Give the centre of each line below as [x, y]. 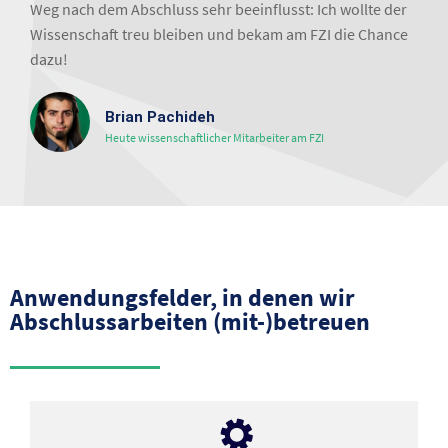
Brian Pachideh [160, 117]
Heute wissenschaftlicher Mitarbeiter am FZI [214, 137]
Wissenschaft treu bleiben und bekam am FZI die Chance [219, 34]
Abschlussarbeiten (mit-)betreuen [190, 321]
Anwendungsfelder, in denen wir [182, 297]
